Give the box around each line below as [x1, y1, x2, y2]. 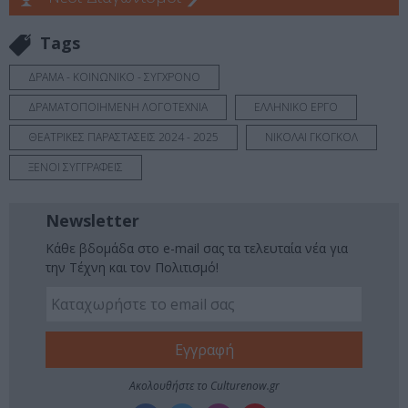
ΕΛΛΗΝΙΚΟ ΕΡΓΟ [254, 98, 338, 115]
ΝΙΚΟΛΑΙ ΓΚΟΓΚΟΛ [265, 128, 358, 145]
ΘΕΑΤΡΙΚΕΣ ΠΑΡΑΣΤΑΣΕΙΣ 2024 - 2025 [28, 128, 219, 145]
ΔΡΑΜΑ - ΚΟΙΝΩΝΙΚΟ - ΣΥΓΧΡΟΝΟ [28, 68, 200, 85]
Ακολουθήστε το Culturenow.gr [128, 377, 280, 393]
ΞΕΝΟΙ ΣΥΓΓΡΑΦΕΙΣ [28, 158, 123, 175]
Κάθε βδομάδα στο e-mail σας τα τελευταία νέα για [46, 239, 348, 257]
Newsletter [46, 209, 139, 231]
